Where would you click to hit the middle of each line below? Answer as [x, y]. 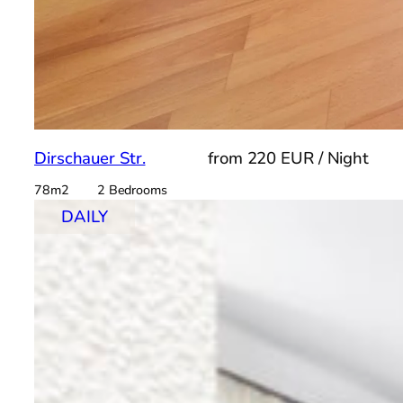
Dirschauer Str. [90, 159]
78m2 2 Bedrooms [101, 191]
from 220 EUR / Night [288, 159]
